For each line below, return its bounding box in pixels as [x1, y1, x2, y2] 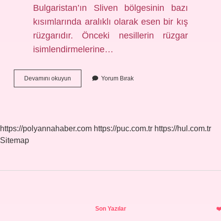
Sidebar [13, 195, 81, 216]
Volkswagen [71, 74, 103, 81]
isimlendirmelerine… [33, 44, 114, 54]
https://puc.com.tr [94, 124, 152, 133]
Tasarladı [71, 101, 95, 108]
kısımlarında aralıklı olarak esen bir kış [33, 17, 188, 27]
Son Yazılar [95, 205, 126, 212]
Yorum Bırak [101, 75, 134, 82]
